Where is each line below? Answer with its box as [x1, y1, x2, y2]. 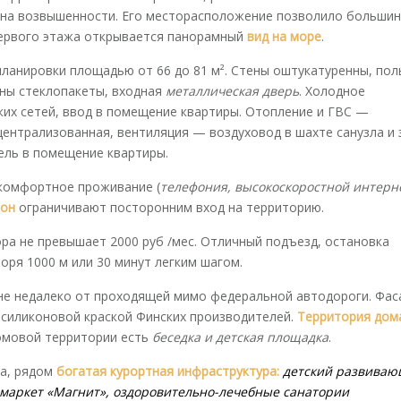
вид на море [247, 28, 321, 45]
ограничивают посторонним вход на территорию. [15, 199, 324, 216]
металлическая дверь [166, 82, 299, 99]
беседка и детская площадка [152, 328, 328, 346]
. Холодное [299, 82, 365, 99]
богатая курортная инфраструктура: [56, 363, 283, 380]
